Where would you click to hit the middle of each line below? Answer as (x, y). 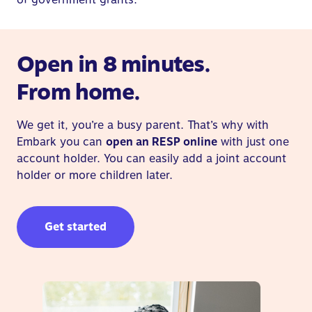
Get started (76, 227)
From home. (78, 92)
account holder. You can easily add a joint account (151, 159)
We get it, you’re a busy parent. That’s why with (143, 125)
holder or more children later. (95, 175)
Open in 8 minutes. (114, 64)
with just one (253, 142)
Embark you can (61, 142)
